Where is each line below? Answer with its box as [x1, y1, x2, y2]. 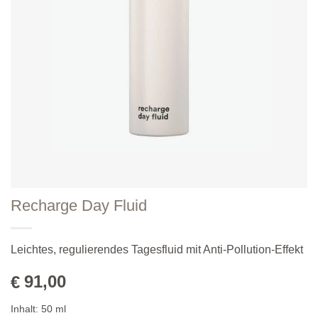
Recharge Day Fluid [11, 196, 147, 214]
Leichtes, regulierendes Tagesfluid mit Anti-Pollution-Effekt [11, 243, 303, 256]
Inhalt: [11, 303, 41, 315]
